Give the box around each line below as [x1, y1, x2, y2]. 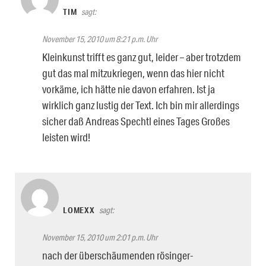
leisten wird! [42, 130, 90, 144]
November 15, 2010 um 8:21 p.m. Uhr [42, 33, 157, 45]
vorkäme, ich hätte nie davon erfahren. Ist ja [42, 82, 215, 96]
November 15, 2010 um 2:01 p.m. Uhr [42, 232, 157, 243]
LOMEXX [63, 204, 95, 216]
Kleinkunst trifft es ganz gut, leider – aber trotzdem [42, 50, 241, 64]
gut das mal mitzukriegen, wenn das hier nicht [42, 66, 224, 80]
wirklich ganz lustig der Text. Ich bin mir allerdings [42, 98, 239, 112]
